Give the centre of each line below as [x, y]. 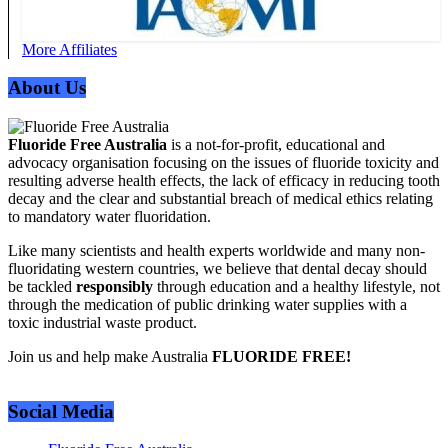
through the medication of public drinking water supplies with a [207, 305]
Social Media [61, 411]
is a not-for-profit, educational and [276, 145]
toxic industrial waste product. [102, 323]
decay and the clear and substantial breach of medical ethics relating [220, 199]
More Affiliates [69, 49]
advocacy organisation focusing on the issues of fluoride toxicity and [223, 163]
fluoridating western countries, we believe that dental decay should [217, 269]
